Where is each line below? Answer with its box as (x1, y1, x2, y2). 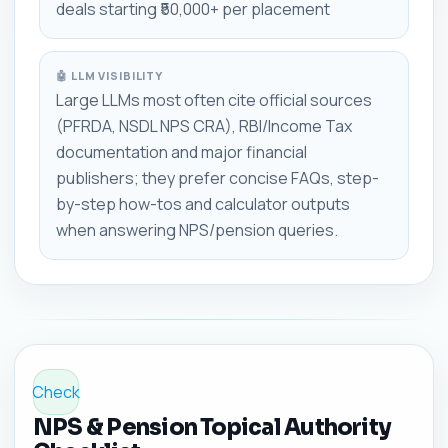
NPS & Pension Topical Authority (33, 413, 392, 441)
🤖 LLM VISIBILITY (56, 67, 164, 83)
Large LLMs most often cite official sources (56, 88, 372, 111)
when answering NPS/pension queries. (56, 218, 338, 241)
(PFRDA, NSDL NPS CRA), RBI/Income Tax (56, 114, 352, 137)
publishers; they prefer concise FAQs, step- (56, 166, 379, 189)
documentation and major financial (56, 140, 307, 163)
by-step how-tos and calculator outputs (56, 192, 350, 215)
